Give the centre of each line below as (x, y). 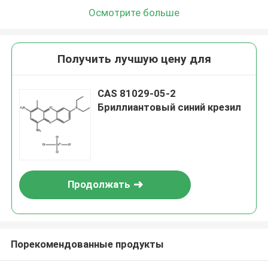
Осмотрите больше (134, 12)
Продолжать (99, 185)
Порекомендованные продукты (87, 244)
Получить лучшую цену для (134, 59)
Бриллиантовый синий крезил (170, 107)
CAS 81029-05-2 (137, 94)
